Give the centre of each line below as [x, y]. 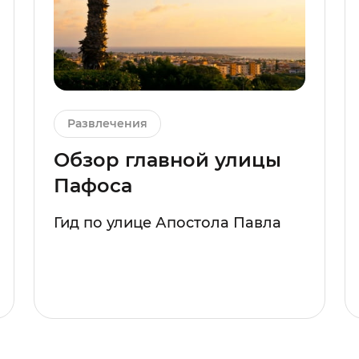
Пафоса [93, 186]
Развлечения [107, 124]
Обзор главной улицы [167, 160]
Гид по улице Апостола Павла [167, 223]
